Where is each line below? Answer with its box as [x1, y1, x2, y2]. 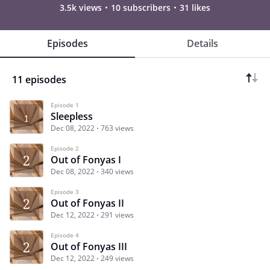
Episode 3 [51, 187, 79, 196]
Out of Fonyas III [51, 239, 127, 253]
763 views [101, 122, 134, 133]
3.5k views [60, 1, 102, 13]
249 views [101, 253, 134, 263]
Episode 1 [51, 100, 79, 109]
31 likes [180, 1, 210, 13]
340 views [101, 166, 134, 177]
